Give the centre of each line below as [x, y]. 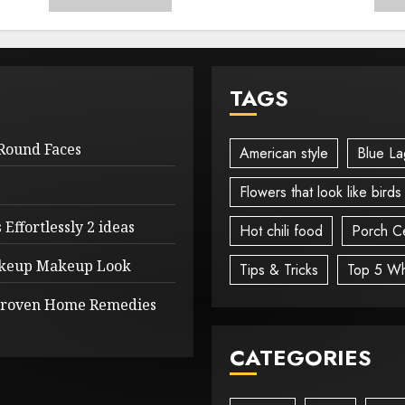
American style [284, 153]
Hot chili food [281, 231]
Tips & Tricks [279, 269]
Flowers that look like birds [320, 192]
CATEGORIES [301, 358]
